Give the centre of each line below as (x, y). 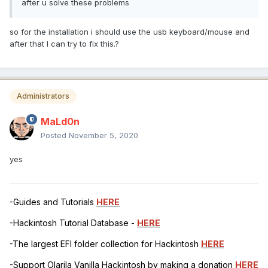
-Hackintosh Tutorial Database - (73, 223)
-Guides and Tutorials (53, 202)
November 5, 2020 (103, 135)
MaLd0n (60, 121)
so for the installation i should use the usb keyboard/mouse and (130, 32)
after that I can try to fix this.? (64, 44)
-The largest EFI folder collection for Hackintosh (105, 243)
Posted (55, 135)
